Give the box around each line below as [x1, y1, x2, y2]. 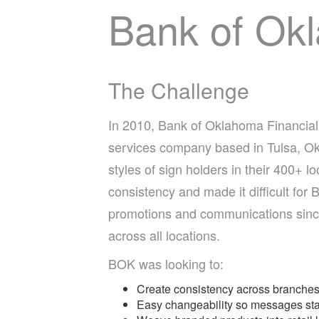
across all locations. [108, 226, 220, 244]
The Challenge [108, 75, 249, 105]
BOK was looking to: [108, 254, 224, 273]
